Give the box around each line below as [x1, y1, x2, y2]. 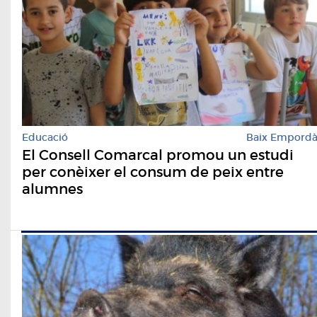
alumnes [22, 180, 83, 197]
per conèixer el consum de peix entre [22, 163, 284, 180]
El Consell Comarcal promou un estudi [22, 146, 294, 163]
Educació [22, 130, 68, 144]
